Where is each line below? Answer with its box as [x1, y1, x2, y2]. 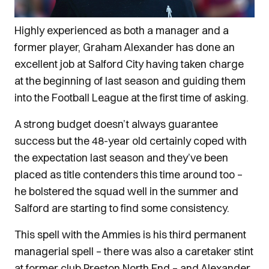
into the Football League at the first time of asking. [14, 91, 249, 105]
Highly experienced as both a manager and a [14, 23, 229, 38]
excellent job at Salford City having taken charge [14, 57, 244, 71]
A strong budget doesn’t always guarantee [14, 117, 218, 131]
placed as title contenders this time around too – [14, 168, 243, 182]
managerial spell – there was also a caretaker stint [14, 244, 253, 259]
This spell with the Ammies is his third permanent [14, 228, 246, 242]
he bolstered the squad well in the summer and [14, 184, 238, 199]
